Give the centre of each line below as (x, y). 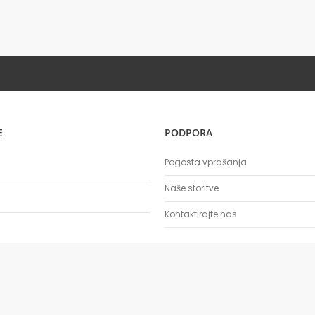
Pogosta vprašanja (206, 162)
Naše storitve (192, 188)
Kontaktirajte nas (201, 214)
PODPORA (188, 133)
